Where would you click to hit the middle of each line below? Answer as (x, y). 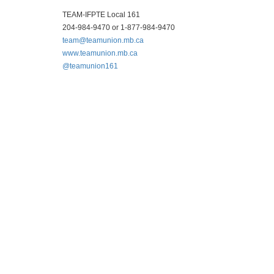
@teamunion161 (90, 66)
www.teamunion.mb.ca (100, 53)
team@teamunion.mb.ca (103, 40)
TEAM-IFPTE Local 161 (101, 15)
